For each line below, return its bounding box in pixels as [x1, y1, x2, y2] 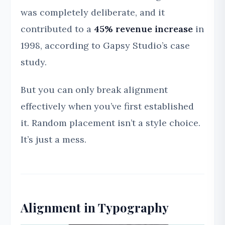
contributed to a [21, 23, 94, 35]
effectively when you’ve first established [21, 100, 194, 113]
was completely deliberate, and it [21, 7, 165, 19]
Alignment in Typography [21, 199, 169, 216]
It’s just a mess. [21, 134, 86, 146]
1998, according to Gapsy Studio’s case [21, 40, 190, 52]
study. [21, 56, 47, 68]
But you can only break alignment [21, 84, 168, 96]
